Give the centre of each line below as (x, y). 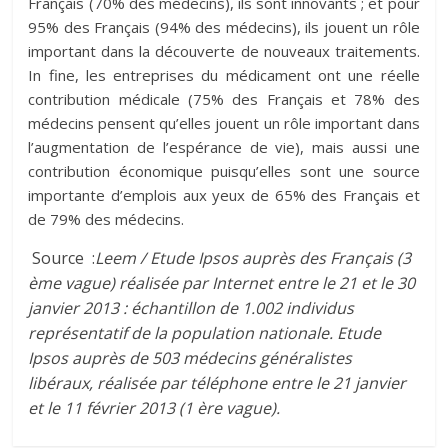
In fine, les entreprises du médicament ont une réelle (224, 75)
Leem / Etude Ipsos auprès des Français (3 (253, 258)
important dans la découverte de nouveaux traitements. (224, 51)
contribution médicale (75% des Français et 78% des (224, 99)
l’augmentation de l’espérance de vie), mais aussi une (224, 147)
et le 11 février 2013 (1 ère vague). (154, 408)
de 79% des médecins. (106, 219)
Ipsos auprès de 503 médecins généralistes (190, 358)
